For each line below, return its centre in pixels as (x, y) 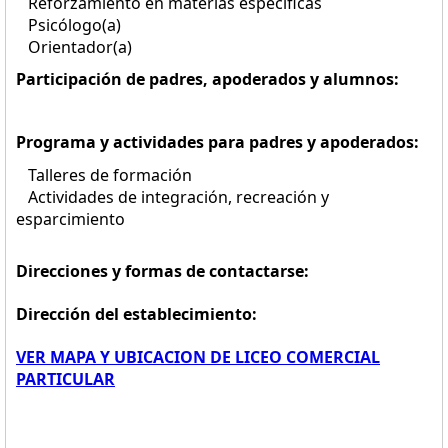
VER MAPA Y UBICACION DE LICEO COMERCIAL (198, 357)
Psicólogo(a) (68, 25)
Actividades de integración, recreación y (172, 197)
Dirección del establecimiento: (136, 314)
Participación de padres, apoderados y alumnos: (207, 79)
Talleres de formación (104, 175)
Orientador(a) (74, 47)
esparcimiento (70, 219)
